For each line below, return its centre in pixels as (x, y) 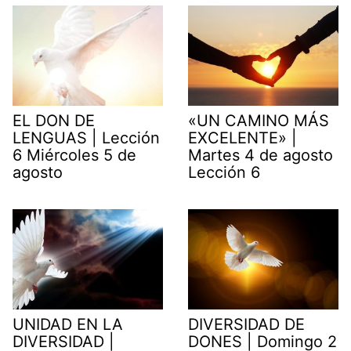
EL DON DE (54, 120)
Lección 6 (224, 172)
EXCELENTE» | (242, 138)
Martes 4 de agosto (261, 155)
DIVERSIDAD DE (246, 324)
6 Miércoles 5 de (74, 155)
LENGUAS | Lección (86, 138)
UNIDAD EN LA (68, 324)
